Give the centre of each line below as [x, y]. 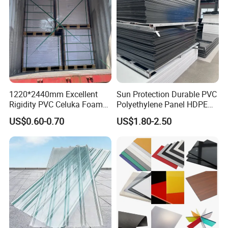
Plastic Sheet [140, 114]
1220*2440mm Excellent [54, 94]
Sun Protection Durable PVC [166, 94]
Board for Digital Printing [54, 114]
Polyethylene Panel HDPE [162, 104]
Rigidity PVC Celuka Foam [56, 104]
